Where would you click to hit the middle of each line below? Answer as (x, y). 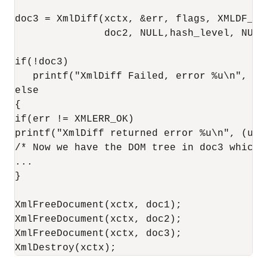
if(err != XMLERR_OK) (74, 119)
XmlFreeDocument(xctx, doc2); (98, 219)
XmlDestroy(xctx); (66, 248)
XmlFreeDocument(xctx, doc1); (98, 205)
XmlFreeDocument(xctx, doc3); (98, 234)
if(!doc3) (42, 62)
